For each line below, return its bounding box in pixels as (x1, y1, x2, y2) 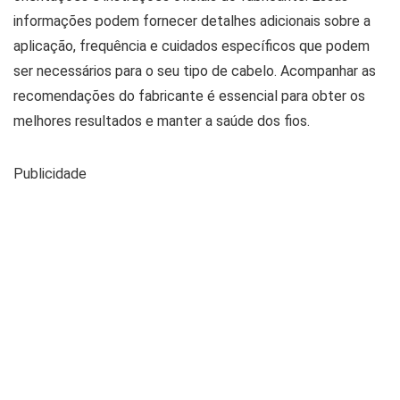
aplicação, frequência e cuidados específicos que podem (13, 37, 370, 54)
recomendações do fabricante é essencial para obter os (13, 87, 365, 104)
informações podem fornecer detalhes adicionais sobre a (13, 12, 371, 29)
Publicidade (13, 165, 87, 182)
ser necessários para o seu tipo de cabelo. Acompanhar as (13, 62, 376, 79)
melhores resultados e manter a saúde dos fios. (13, 112, 310, 129)
